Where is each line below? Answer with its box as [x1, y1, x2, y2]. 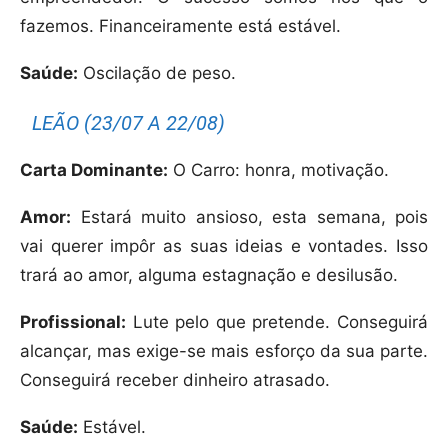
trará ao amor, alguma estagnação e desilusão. [20, 265, 398, 286]
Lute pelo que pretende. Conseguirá [126, 312, 428, 333]
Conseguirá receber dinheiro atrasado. [20, 370, 330, 391]
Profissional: [20, 312, 126, 333]
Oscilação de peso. [78, 63, 236, 84]
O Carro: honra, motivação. [168, 160, 389, 181]
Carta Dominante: [20, 160, 168, 181]
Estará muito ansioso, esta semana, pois [71, 207, 428, 228]
